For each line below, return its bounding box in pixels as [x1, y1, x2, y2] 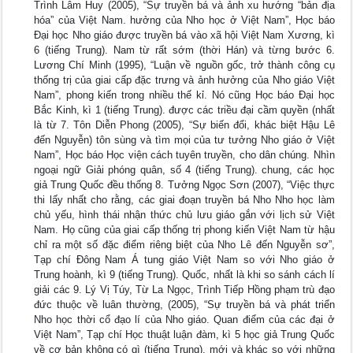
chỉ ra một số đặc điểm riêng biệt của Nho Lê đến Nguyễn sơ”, [34, 239, 335, 251]
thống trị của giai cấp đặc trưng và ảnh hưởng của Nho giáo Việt [34, 74, 335, 86]
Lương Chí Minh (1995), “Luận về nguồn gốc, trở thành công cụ [34, 59, 335, 71]
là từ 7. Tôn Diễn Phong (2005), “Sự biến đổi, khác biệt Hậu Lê [34, 119, 335, 131]
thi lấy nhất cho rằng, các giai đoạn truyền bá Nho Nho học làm [34, 194, 335, 206]
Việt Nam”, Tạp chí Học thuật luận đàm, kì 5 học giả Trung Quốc [34, 329, 335, 340]
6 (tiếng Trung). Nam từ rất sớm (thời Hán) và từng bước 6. [34, 44, 335, 56]
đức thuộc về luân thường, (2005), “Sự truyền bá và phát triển [34, 299, 335, 310]
